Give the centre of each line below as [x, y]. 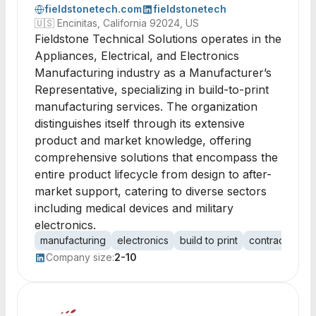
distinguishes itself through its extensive [140, 123]
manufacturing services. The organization [146, 107]
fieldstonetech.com [93, 9]
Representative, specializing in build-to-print [152, 90]
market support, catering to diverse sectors [151, 191]
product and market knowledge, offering [143, 140]
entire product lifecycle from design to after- [153, 174]
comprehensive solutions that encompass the [156, 157]
